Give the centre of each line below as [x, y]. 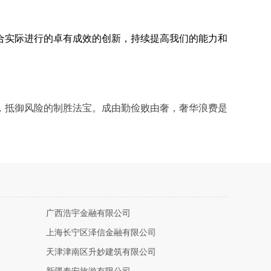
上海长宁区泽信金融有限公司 [101, 233]
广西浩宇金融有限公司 [88, 213]
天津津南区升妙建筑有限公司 [101, 252]
